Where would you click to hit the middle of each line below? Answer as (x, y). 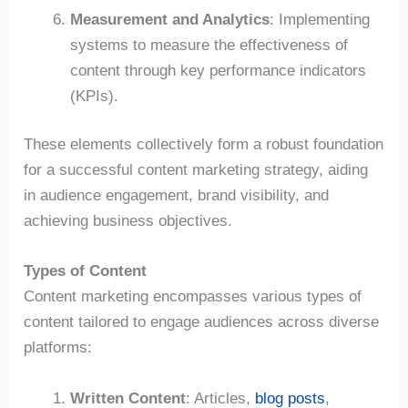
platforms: (58, 348)
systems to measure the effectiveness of (209, 45)
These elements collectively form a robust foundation (204, 145)
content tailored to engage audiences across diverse (202, 322)
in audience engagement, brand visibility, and (177, 196)
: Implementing (320, 19)
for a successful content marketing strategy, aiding (196, 170)
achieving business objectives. (128, 221)
